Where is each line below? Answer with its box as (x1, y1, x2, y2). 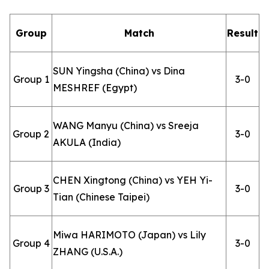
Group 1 (13, 73, 49, 85)
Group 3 (13, 183, 49, 195)
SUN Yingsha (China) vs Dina (53, 65, 185, 77)
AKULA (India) (53, 136, 121, 148)
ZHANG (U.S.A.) (53, 246, 122, 258)
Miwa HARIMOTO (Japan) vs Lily (53, 229, 206, 241)
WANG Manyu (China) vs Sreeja (53, 119, 199, 131)
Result (227, 27, 258, 39)
